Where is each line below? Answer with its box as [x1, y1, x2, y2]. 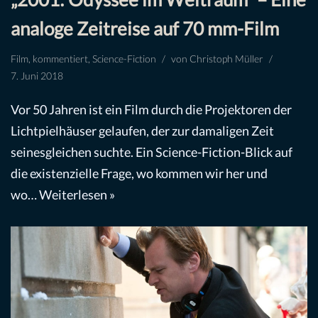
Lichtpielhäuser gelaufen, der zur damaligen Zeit [11, 123, 274, 139]
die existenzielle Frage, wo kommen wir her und [11, 165, 268, 182]
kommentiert [33, 53, 88, 65]
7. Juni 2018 [11, 70, 63, 82]
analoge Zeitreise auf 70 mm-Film [11, 17, 279, 40]
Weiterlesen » [39, 187, 115, 203]
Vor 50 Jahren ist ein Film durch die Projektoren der [11, 102, 292, 118]
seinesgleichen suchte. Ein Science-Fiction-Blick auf [11, 144, 292, 160]
